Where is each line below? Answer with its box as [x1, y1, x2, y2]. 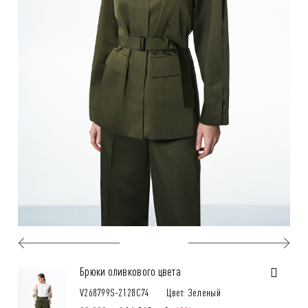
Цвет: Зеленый [166, 285, 221, 299]
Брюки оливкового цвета [80, 263, 181, 278]
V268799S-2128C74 [80, 285, 150, 299]
